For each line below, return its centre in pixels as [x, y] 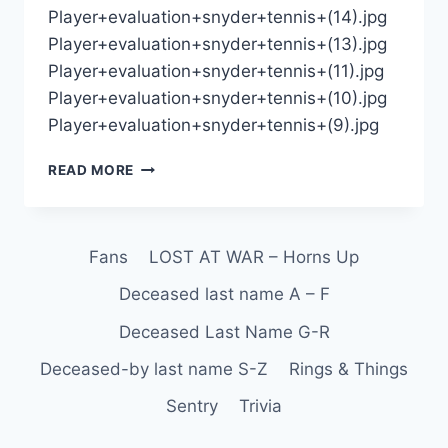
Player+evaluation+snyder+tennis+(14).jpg [217, 17]
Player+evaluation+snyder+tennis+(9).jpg [218, 125]
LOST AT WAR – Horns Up [253, 257]
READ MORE [91, 170]
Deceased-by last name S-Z [154, 368]
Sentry [192, 405]
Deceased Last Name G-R [224, 331]
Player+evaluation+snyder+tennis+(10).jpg [217, 98]
